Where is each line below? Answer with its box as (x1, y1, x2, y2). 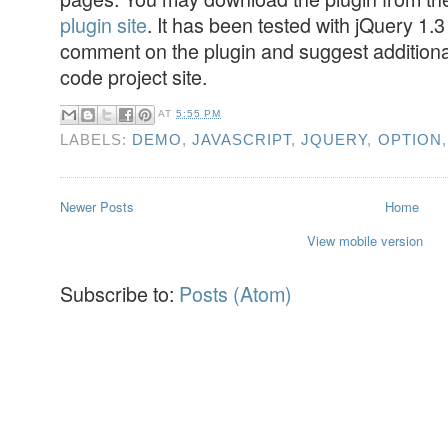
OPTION (377, 130, 442, 148)
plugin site (60, 9, 147, 39)
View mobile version (307, 231, 423, 251)
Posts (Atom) (179, 279, 292, 309)
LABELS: (60, 130, 133, 148)
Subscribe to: (60, 279, 179, 309)
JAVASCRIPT (192, 130, 292, 148)
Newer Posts (60, 197, 134, 217)
